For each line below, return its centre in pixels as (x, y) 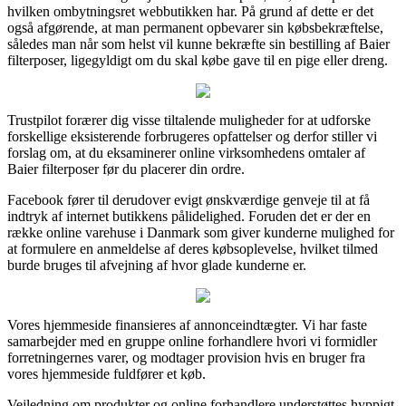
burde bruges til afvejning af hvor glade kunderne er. (157, 265)
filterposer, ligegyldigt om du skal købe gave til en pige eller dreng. (198, 60)
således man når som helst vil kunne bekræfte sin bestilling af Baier (198, 43)
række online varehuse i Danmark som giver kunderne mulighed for (201, 232)
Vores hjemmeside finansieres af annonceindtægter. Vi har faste (187, 324)
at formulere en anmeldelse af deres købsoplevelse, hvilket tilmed (193, 248)
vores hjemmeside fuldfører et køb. (106, 373)
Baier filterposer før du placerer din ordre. (126, 169)
